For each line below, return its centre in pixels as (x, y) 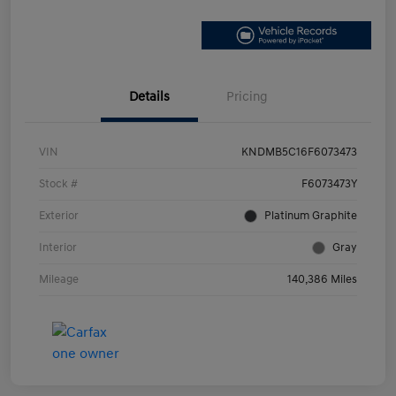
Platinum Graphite (311, 216)
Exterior (59, 216)
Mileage (59, 280)
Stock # (58, 184)
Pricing (247, 97)
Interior (58, 248)
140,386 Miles (322, 280)
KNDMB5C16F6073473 (299, 152)
